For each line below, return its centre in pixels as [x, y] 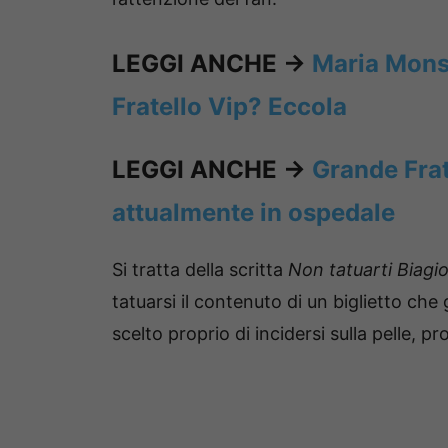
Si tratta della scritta [200, 270]
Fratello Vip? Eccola [229, 107]
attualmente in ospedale [253, 213]
